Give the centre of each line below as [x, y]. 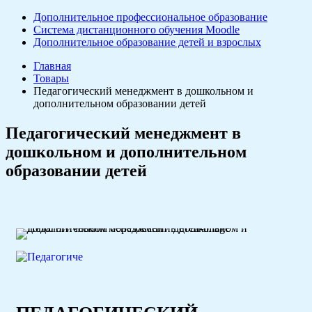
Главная [52, 66]
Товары [51, 78]
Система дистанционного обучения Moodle [136, 30]
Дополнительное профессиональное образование [150, 17]
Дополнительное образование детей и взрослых [147, 42]
